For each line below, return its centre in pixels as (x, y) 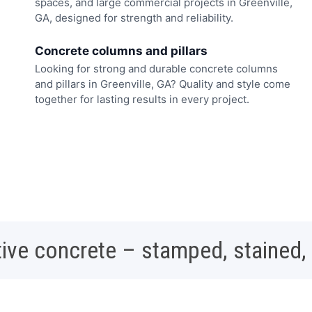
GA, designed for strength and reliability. (134, 18)
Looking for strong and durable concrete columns (156, 68)
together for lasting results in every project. (142, 99)
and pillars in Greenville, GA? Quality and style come (163, 84)
